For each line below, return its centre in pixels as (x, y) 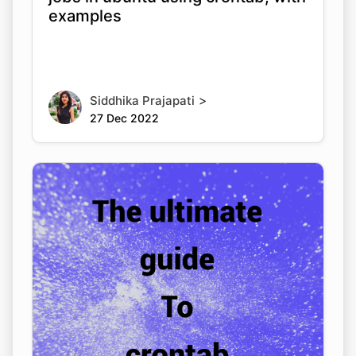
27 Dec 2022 (124, 118)
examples (85, 15)
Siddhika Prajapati (142, 100)
